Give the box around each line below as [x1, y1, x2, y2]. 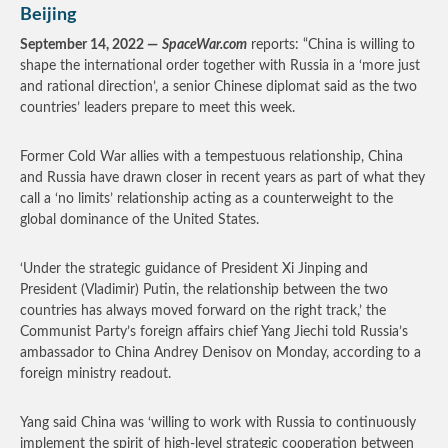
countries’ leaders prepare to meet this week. [20, 101, 295, 115]
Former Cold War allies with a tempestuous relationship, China [20, 150, 403, 164]
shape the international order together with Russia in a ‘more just [20, 59, 420, 73]
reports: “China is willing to [247, 38, 415, 52]
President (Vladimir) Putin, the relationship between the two [20, 283, 388, 297]
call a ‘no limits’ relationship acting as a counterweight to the [20, 192, 393, 206]
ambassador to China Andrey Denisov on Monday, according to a [20, 346, 421, 360]
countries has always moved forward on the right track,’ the [20, 304, 386, 318]
